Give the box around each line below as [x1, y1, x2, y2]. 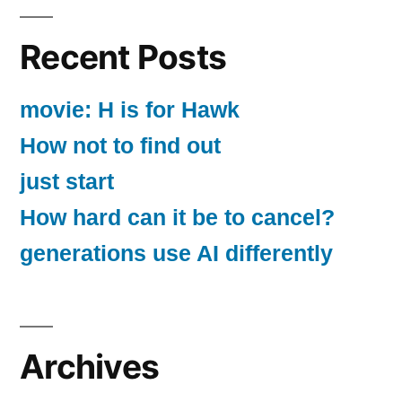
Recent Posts [20, 36, 227, 77]
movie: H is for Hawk [20, 97, 240, 122]
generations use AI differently [20, 240, 333, 266]
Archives [20, 345, 160, 387]
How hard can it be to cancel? [20, 205, 335, 230]
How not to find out [20, 133, 221, 158]
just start [20, 169, 114, 194]
